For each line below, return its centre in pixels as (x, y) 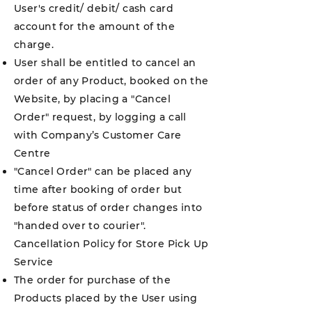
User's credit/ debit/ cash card (94, 8)
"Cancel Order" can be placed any (103, 171)
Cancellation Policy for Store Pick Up (111, 244)
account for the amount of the (95, 26)
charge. (34, 45)
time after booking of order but (98, 189)
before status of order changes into (108, 208)
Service (33, 262)
